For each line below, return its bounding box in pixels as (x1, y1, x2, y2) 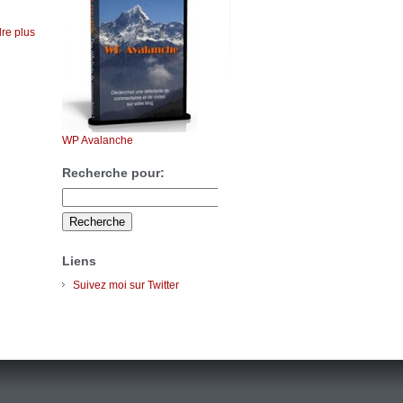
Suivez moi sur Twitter (73, 278, 179, 291)
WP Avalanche (62, 134, 133, 148)
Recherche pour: (62, 166, 165, 181)
